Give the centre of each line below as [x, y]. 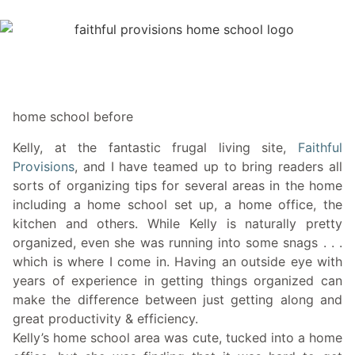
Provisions [44, 166]
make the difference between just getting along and [177, 299]
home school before [73, 117]
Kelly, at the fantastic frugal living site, [155, 147]
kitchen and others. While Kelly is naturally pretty [177, 223]
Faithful [320, 147]
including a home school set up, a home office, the [177, 204]
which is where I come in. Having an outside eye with [177, 261]
